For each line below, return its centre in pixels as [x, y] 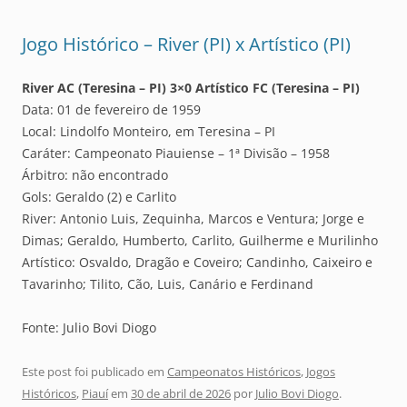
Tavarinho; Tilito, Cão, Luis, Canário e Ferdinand [168, 284]
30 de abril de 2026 [181, 394]
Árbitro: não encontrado [95, 175]
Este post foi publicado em [94, 372]
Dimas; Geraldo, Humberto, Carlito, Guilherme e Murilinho [200, 241]
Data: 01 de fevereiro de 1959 [111, 110]
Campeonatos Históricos [234, 372]
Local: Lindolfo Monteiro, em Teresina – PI [149, 132]
